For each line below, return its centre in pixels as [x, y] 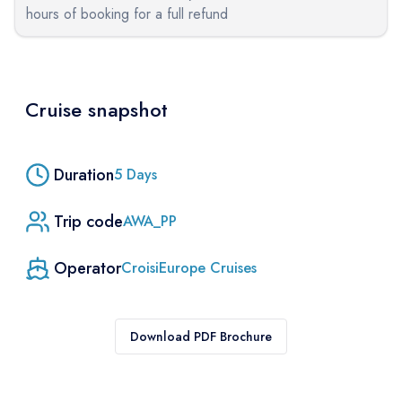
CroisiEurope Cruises [189, 268]
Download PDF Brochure [201, 336]
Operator [87, 268]
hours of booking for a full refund [127, 14]
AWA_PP [150, 221]
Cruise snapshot [96, 109]
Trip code [88, 222]
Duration [84, 175]
